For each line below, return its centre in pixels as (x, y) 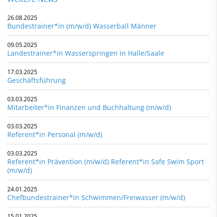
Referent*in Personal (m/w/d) (55, 134)
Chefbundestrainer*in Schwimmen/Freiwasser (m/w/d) (96, 197)
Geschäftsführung (37, 80)
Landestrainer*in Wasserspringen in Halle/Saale (86, 53)
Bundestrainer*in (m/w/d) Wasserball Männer (82, 26)
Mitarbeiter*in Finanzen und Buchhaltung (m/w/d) (89, 107)
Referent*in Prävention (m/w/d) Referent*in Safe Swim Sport (106, 161)
